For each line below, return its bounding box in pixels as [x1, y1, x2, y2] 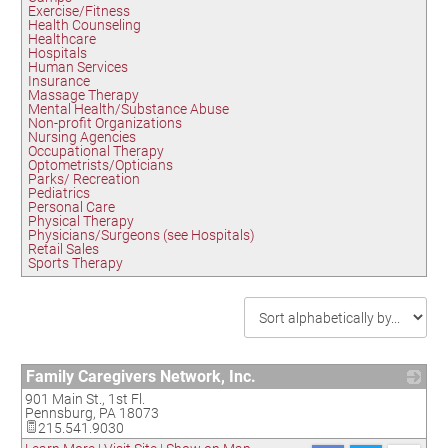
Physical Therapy [28, 213, 134, 229]
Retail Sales [28, 241, 99, 257]
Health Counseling [28, 17, 141, 33]
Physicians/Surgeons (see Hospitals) [28, 227, 255, 243]
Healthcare [28, 31, 96, 47]
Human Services [28, 59, 128, 75]
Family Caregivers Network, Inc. [26, 367, 256, 386]
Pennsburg [25, 405, 93, 421]
